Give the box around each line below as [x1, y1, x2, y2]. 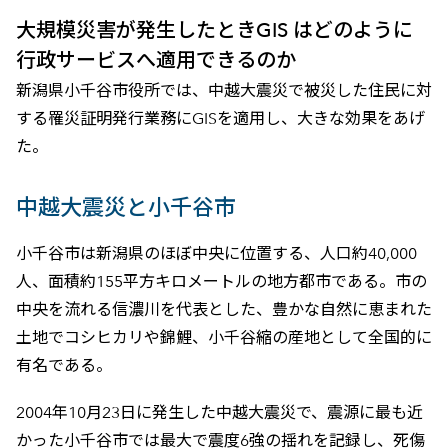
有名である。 [15, 356, 112, 376]
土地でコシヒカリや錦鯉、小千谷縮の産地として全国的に [15, 328, 432, 348]
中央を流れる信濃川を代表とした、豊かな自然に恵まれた [15, 300, 432, 320]
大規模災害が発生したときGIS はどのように [15, 18, 413, 43]
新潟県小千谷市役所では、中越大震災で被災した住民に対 [15, 81, 432, 101]
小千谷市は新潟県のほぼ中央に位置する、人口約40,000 [15, 244, 417, 264]
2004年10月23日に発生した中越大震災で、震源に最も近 [15, 403, 423, 423]
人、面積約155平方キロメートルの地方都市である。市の [15, 272, 427, 292]
